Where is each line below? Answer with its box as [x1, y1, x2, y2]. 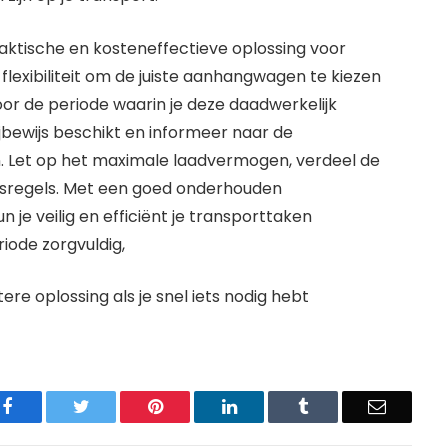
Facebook [11, 396, 82, 415]
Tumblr [307, 396, 361, 415]
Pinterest [161, 396, 225, 415]
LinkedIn [235, 396, 302, 415]
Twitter [88, 396, 141, 415]
